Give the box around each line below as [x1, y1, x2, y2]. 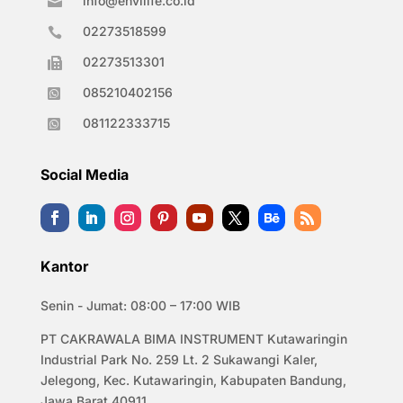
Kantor [40, 257, 89, 276]
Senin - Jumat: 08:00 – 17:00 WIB [40, 298, 240, 314]
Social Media [40, 166, 129, 184]
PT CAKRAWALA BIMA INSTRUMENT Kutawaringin [40, 331, 347, 347]
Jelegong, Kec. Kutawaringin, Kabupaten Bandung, [40, 372, 346, 389]
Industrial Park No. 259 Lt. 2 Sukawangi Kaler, [40, 352, 318, 368]
